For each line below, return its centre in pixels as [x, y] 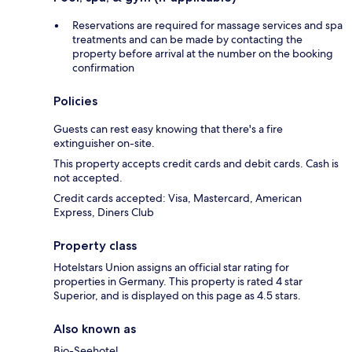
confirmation [103, 67]
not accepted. [88, 177]
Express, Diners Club [104, 212]
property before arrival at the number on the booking [203, 53]
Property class [95, 245]
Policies [75, 101]
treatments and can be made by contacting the [187, 39]
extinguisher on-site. [104, 143]
